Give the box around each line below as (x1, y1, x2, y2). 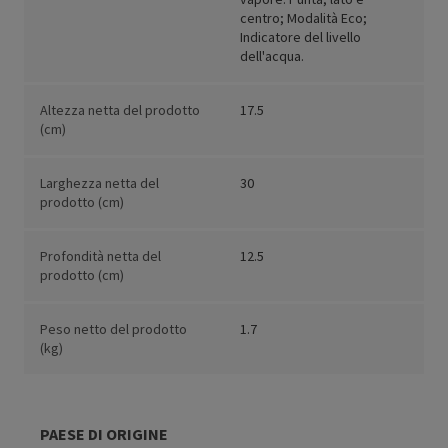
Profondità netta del (40, 247, 161, 266)
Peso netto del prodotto (40, 320, 187, 339)
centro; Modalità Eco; (240, 9, 367, 28)
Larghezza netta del (40, 174, 159, 193)
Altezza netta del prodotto (40, 101, 200, 120)
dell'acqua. (240, 47, 304, 66)
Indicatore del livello (240, 28, 361, 47)
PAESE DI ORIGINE (40, 424, 168, 445)
